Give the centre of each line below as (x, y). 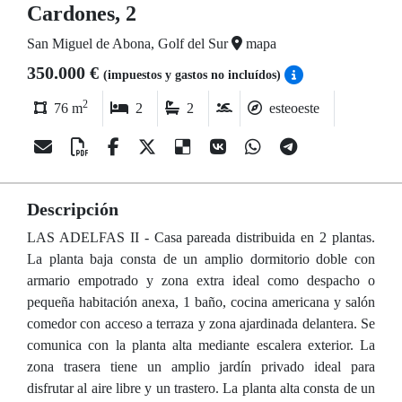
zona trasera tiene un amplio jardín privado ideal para (201, 367)
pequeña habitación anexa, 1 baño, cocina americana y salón (201, 302)
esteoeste (294, 108)
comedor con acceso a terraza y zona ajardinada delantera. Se (201, 323)
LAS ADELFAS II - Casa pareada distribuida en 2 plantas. (201, 237)
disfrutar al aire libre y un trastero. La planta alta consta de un (201, 388)
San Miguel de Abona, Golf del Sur (129, 44)
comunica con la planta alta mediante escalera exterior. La (201, 345)
